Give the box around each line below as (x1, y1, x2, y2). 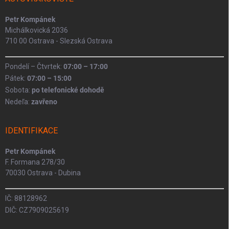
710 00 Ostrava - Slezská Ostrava (5, 37, 112, 45)
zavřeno (31, 98, 57, 106)
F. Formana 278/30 (5, 158, 65, 167)
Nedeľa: (5, 98, 31, 106)
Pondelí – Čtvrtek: (5, 62, 63, 71)
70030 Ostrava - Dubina (5, 169, 81, 177)
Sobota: (5, 86, 32, 95)
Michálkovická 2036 (5, 26, 68, 35)
